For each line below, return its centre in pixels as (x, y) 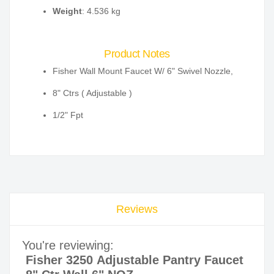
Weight (67, 11)
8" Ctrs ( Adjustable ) (92, 93)
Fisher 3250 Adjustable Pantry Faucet (135, 260)
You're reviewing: (68, 246)
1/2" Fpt (68, 115)
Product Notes (137, 54)
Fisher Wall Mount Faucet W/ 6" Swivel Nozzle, (143, 71)
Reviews (137, 209)
